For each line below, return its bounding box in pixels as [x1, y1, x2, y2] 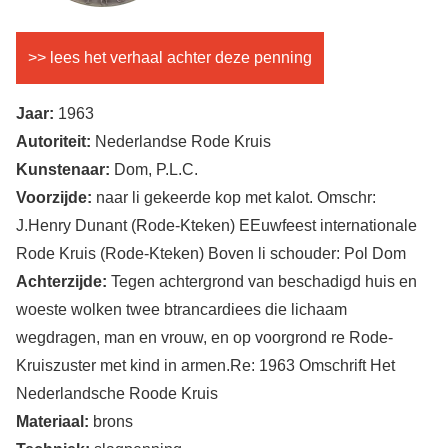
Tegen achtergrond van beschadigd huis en [107, 272, 417, 290]
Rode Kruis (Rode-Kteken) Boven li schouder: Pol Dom [16, 244, 406, 262]
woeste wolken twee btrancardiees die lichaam [16, 300, 347, 318]
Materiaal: [16, 412, 89, 430]
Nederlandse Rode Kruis [91, 132, 279, 150]
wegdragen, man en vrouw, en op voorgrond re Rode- [16, 328, 393, 346]
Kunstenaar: [16, 160, 110, 178]
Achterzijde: [16, 272, 107, 290]
